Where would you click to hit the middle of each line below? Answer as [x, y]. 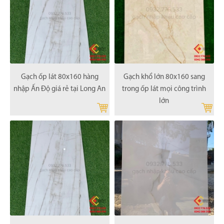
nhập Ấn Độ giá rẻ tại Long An [60, 89]
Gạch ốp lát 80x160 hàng [59, 77]
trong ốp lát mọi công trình [164, 89]
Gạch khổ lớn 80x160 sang [164, 77]
